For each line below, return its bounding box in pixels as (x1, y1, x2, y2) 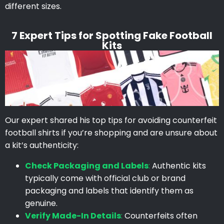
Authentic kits (150, 160, 206, 172)
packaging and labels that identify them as (25, 185, 193, 197)
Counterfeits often (122, 210, 197, 222)
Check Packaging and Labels (25, 160, 148, 172)
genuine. (25, 197, 57, 209)
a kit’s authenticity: (5, 139, 78, 151)
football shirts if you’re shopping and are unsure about (5, 127, 217, 139)
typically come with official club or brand (25, 172, 185, 184)
